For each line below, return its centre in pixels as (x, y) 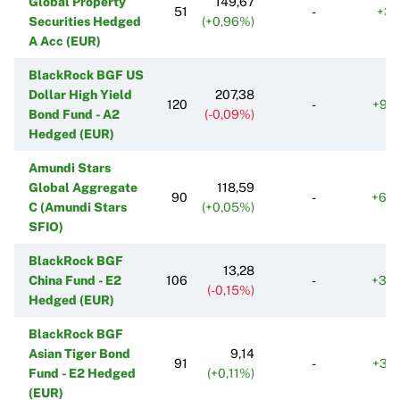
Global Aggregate (83, 187)
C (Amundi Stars (78, 207)
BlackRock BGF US (86, 75)
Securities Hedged (85, 21)
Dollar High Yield (80, 94)
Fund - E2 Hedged (82, 373)
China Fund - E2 (75, 280)
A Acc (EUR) (65, 41)
